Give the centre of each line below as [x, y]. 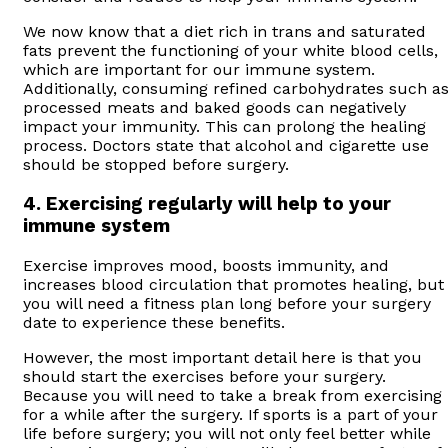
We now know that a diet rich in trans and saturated [224, 32]
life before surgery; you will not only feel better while [227, 433]
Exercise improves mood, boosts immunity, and [206, 265]
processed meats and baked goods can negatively [214, 108]
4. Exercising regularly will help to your [207, 203]
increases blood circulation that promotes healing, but [233, 284]
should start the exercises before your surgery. [204, 376]
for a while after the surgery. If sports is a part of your [230, 414]
